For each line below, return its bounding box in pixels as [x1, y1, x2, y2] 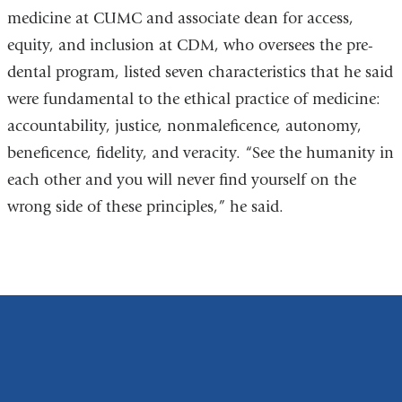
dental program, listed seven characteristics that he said [6, 63, 393, 83]
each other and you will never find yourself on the [6, 170, 356, 190]
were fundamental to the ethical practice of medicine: [6, 90, 380, 109]
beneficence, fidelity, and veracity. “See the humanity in [6, 144, 394, 163]
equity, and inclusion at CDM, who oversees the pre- [6, 36, 373, 56]
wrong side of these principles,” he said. [6, 197, 284, 217]
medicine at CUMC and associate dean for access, [6, 9, 354, 29]
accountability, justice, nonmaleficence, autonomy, [6, 117, 362, 136]
